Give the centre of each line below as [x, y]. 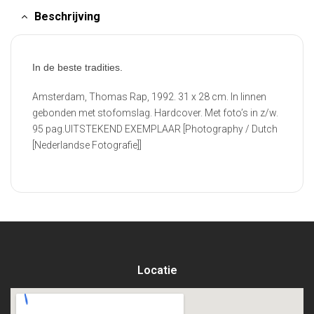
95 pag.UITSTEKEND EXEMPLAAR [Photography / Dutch [155, 129]
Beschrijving [67, 16]
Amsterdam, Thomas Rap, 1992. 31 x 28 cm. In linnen [149, 97]
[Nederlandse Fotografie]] [87, 145]
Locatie [157, 271]
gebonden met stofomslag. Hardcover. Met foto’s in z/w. [155, 113]
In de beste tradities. [77, 67]
